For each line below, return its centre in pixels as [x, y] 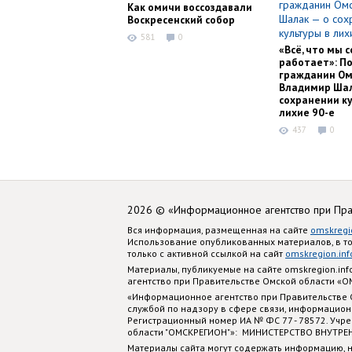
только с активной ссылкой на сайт [206, 253]
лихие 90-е [307, 113]
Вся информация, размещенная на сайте [219, 229]
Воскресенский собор [181, 20]
